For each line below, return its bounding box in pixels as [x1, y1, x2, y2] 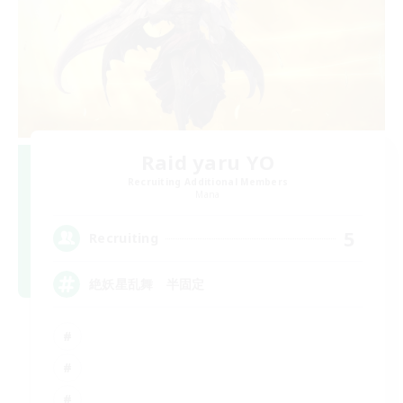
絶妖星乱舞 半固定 [89, 275, 205, 293]
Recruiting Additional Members [127, 175, 289, 188]
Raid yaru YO [140, 148, 275, 175]
